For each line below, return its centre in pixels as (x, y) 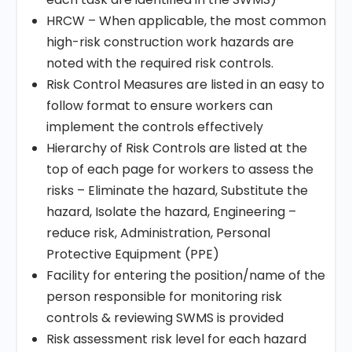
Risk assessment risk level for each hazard (176, 339)
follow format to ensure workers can (159, 106)
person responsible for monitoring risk (164, 297)
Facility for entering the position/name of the (186, 275)
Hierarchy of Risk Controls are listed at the (177, 148)
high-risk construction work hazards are (170, 42)
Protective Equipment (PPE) (133, 254)
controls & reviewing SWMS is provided (165, 318)
